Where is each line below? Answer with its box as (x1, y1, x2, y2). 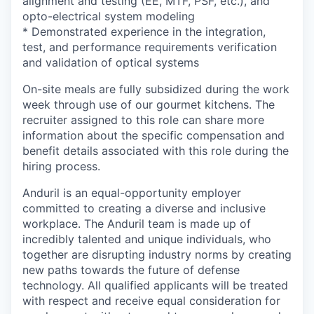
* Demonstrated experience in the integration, (22, 25, 266, 39)
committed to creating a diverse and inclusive (22, 201, 266, 215)
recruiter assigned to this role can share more (22, 113, 264, 127)
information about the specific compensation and (22, 128, 285, 142)
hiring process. (22, 159, 100, 173)
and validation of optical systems (22, 55, 199, 69)
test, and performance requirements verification (22, 40, 277, 54)
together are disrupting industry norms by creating (22, 247, 292, 261)
